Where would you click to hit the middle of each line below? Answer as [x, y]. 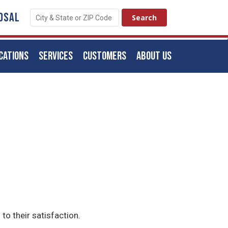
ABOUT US [154, 56]
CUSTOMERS [105, 56]
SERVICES [56, 56]
